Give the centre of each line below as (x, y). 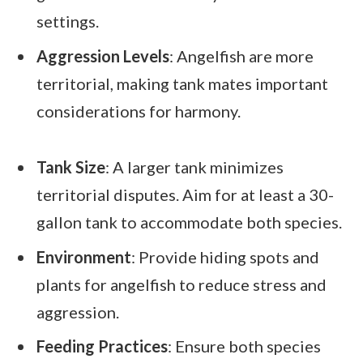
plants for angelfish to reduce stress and (181, 284)
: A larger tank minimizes (194, 167)
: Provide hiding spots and (225, 256)
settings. (68, 21)
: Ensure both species (244, 346)
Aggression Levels (103, 56)
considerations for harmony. (139, 111)
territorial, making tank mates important (182, 83)
